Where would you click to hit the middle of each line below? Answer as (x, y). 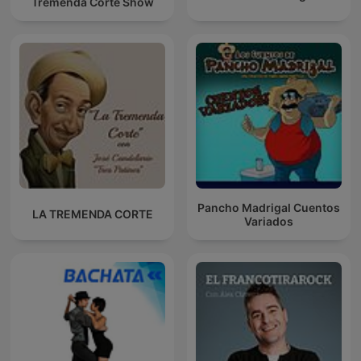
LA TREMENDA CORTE (92, 214)
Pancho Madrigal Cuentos (269, 207)
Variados (269, 221)
